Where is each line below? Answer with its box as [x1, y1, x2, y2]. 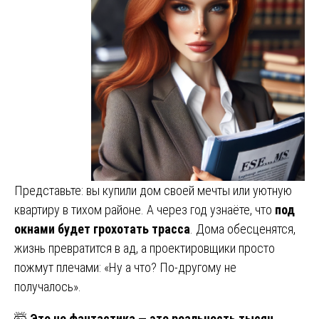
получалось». [14, 278, 81, 294]
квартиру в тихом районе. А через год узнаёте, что [14, 202, 275, 217]
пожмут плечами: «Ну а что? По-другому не [14, 259, 236, 275]
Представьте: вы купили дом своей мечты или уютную [14, 182, 292, 198]
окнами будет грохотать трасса [14, 221, 190, 236]
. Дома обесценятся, [190, 221, 296, 236]
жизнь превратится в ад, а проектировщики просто [14, 240, 275, 256]
